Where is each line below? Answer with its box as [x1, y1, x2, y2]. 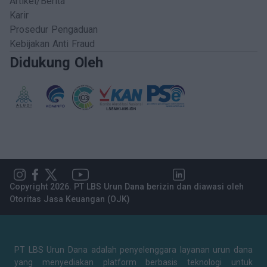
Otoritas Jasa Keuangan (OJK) [10, 194, 130, 204]
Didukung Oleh [10, 54, 103, 71]
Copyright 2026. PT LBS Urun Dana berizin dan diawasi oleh [10, 182, 244, 191]
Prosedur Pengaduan [10, 24, 98, 35]
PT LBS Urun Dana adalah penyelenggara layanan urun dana [14, 245, 253, 254]
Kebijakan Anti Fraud [10, 38, 95, 49]
